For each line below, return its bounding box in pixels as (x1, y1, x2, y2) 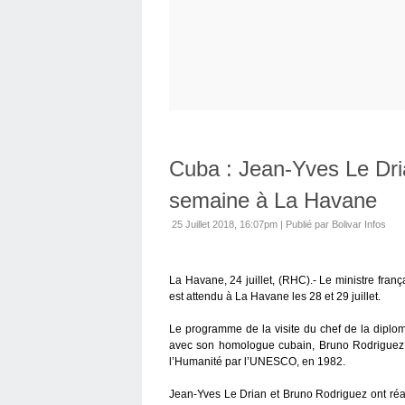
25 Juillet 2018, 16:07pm (172, 219, 278, 230)
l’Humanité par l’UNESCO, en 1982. (169, 355, 345, 368)
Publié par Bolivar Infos (286, 219, 386, 230)
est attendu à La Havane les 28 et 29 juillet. (169, 290, 381, 303)
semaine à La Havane (169, 188, 377, 212)
